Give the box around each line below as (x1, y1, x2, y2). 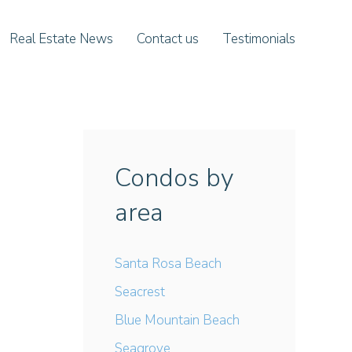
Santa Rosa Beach (115, 255, 222, 273)
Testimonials (222, 30, 295, 48)
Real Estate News (9, 30, 113, 48)
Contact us (137, 30, 199, 48)
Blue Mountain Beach (115, 311, 240, 329)
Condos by (115, 161, 233, 195)
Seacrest (115, 283, 165, 301)
